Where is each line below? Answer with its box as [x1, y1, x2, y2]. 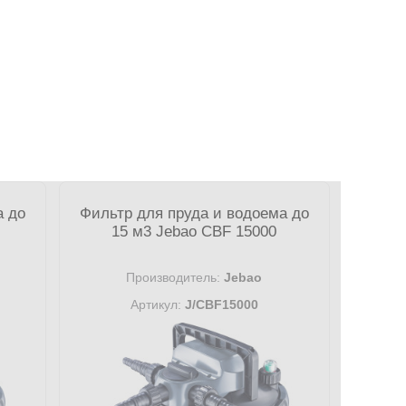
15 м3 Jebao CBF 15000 [111, 223, 277, 240]
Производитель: [126, 270, 221, 285]
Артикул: [130, 297, 181, 312]
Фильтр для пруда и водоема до [79, 205, 309, 222]
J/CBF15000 [180, 297, 258, 312]
